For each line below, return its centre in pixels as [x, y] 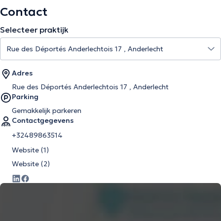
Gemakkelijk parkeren [47, 110]
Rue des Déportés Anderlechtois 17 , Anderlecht [90, 87]
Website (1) [30, 150]
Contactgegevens [43, 120]
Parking [25, 97]
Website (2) [31, 164]
